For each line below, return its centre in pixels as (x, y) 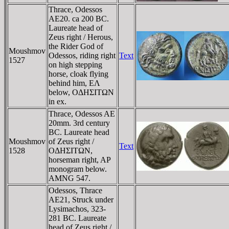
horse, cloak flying (78, 74)
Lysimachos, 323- (77, 209)
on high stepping (75, 64)
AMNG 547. (70, 178)
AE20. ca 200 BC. (79, 18)
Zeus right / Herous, (81, 37)
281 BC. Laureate (77, 218)
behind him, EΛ (74, 83)
